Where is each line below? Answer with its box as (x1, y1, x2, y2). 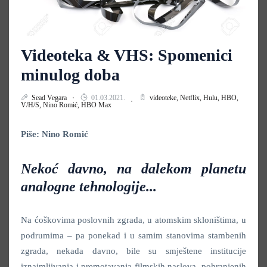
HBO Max (81, 101, 111, 110)
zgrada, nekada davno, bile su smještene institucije (21, 246, 246, 256)
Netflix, (180, 94, 203, 103)
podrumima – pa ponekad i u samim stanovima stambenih (21, 231, 246, 241)
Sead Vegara (32, 94, 69, 103)
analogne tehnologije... (21, 179, 157, 195)
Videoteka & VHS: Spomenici (21, 46, 232, 65)
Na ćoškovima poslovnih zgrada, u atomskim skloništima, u (21, 215, 246, 225)
